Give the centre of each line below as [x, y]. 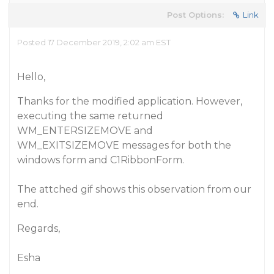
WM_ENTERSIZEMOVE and [85, 131]
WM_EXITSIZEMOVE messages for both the [124, 145]
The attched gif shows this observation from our [134, 189]
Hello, [31, 77]
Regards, [39, 228]
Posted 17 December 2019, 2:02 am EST [94, 42]
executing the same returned [90, 116]
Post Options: [195, 15]
